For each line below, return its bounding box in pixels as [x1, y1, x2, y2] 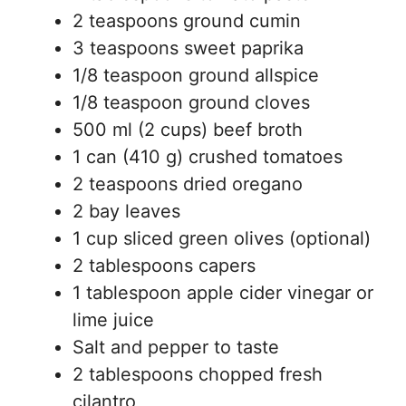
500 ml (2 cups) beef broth [72, 119, 303, 140]
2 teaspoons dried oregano [72, 173, 303, 195]
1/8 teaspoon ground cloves [72, 92, 310, 113]
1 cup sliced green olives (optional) [72, 227, 371, 249]
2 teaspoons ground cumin [72, 10, 301, 32]
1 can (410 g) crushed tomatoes [72, 146, 343, 168]
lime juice [72, 309, 154, 331]
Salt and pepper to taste [72, 336, 279, 358]
